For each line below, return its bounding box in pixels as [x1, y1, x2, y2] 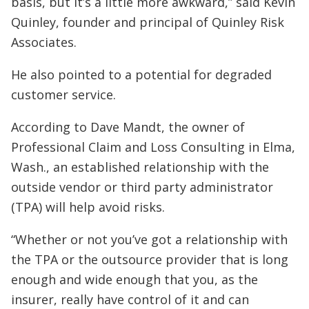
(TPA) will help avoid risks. [11, 199, 165, 215]
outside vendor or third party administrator [11, 179, 273, 195]
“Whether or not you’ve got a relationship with [11, 231, 288, 248]
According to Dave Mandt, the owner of [11, 119, 245, 135]
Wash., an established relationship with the [11, 159, 269, 175]
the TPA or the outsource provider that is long [11, 251, 288, 268]
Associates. [11, 34, 77, 50]
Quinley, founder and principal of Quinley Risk [11, 14, 284, 30]
